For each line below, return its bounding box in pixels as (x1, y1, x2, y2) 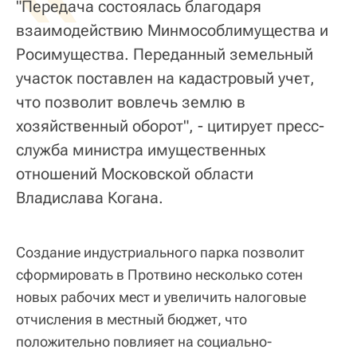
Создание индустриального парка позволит (16, 244, 304, 261)
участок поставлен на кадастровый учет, (16, 69, 315, 88)
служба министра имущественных (16, 140, 265, 160)
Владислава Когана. (16, 188, 163, 208)
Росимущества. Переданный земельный (16, 45, 313, 65)
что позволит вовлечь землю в (16, 92, 245, 112)
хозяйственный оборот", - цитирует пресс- (16, 116, 324, 136)
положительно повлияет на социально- (16, 333, 272, 351)
